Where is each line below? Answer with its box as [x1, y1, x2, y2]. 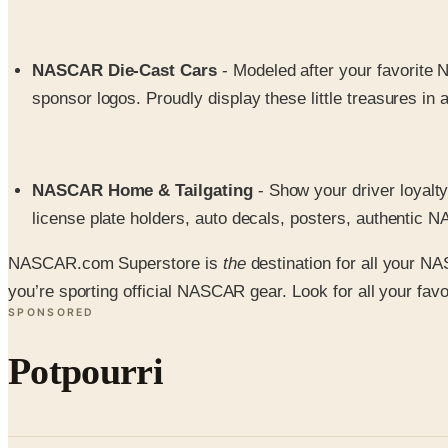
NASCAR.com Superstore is [8, 254, 223, 274]
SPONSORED [8, 306, 95, 320]
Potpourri [8, 350, 163, 393]
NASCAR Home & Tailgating [32, 181, 253, 201]
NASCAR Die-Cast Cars [32, 60, 217, 80]
